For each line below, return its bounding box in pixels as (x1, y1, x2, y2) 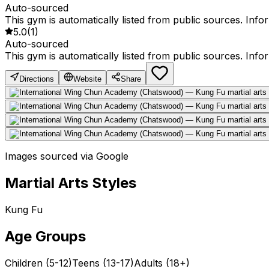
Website (73, 74, 101, 84)
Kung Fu (5, 204, 43, 216)
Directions (19, 74, 54, 84)
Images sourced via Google (5, 150, 128, 163)
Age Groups (5, 228, 86, 246)
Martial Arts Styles (5, 174, 136, 192)
